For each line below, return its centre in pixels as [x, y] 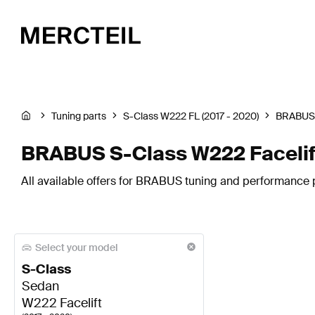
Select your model [77, 247]
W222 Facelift [62, 303]
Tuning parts [79, 116]
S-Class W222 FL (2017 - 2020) [191, 116]
